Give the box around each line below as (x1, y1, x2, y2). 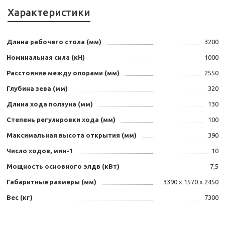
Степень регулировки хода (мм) (7, 116, 116, 124)
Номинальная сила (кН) (7, 54, 85, 61)
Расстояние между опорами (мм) (7, 69, 120, 77)
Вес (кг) (7, 194, 33, 201)
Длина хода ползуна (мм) (7, 100, 93, 108)
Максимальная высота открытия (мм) (7, 132, 137, 139)
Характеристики (8, 7, 90, 19)
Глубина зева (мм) (7, 85, 68, 92)
